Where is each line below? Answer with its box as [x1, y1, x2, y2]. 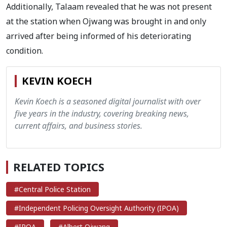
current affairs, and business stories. [15, 120, 142, 131]
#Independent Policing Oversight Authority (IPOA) [14, 203, 179, 213]
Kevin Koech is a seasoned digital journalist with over [15, 95, 201, 107]
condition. [6, 45, 43, 56]
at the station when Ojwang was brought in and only [6, 15, 206, 27]
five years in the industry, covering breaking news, [15, 107, 189, 119]
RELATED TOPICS [13, 159, 104, 174]
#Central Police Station [14, 184, 91, 194]
